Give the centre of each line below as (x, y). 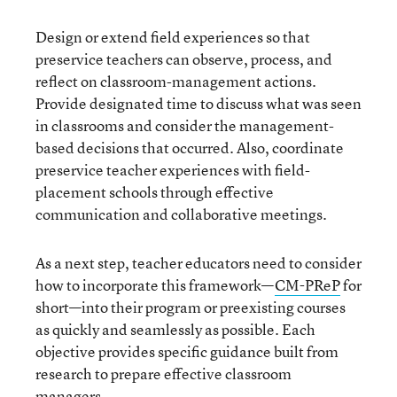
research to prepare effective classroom (163, 373)
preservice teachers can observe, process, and (184, 58)
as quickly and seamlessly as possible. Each (175, 329)
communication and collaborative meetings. (181, 214)
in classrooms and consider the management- (185, 125)
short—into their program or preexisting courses (191, 307)
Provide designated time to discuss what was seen (198, 103)
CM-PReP (307, 284)
